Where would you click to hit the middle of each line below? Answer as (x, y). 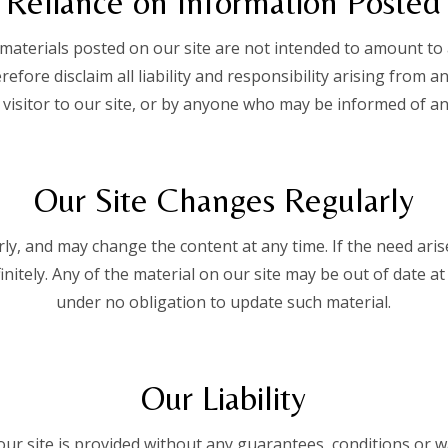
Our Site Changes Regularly (223, 199)
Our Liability (224, 397)
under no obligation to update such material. (224, 301)
